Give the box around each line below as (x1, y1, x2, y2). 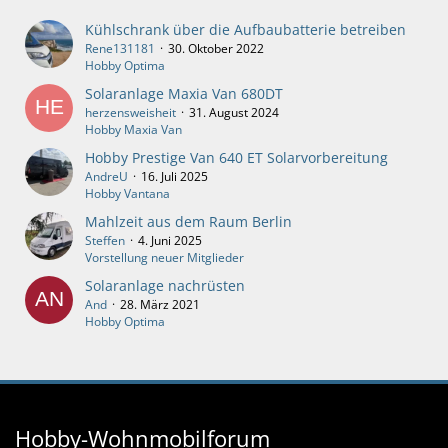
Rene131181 (85, 40, 155, 58)
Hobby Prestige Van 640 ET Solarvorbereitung (85, 148, 388, 168)
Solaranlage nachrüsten (85, 276, 245, 296)
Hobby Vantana (85, 185, 170, 203)
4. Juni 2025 (138, 232, 202, 250)
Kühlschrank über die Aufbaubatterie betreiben (85, 20, 406, 40)
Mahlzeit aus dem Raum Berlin (85, 212, 292, 232)
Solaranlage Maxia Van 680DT (85, 84, 283, 104)
